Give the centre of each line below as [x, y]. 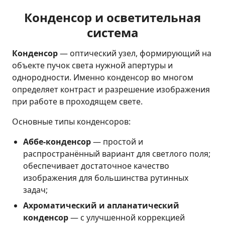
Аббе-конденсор [57, 142]
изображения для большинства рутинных [106, 178]
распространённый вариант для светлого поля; [117, 154]
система [113, 32]
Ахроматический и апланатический [101, 205]
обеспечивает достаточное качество [96, 166]
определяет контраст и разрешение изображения [111, 90]
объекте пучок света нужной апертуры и [92, 66]
